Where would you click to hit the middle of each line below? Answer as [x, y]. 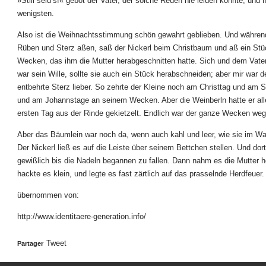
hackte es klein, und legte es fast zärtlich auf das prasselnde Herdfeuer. [141, 174]
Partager [30, 243]
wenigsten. [36, 13]
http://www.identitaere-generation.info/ [82, 216]
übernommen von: [48, 195]
